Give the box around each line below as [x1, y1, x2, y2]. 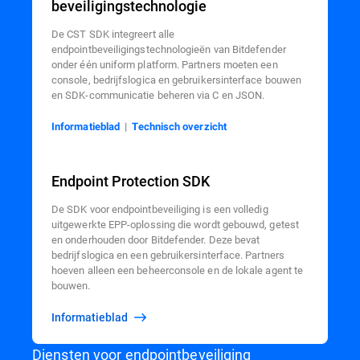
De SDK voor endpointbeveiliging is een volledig [51, 202, 268, 216]
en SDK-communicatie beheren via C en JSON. [51, 88, 265, 102]
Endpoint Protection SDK [51, 171, 210, 191]
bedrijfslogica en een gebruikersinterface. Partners [51, 247, 284, 262]
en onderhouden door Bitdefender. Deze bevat [51, 232, 260, 247]
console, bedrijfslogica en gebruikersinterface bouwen [51, 72, 302, 87]
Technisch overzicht [132, 121, 227, 133]
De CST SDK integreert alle [51, 27, 174, 41]
